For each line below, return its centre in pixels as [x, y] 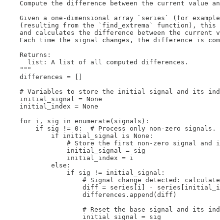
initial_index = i [69, 158]
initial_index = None [51, 106]
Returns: [27, 55]
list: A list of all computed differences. [96, 62]
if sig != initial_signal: [84, 172]
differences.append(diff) [90, 194]
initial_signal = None [53, 99]
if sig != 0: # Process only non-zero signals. [110, 128]
